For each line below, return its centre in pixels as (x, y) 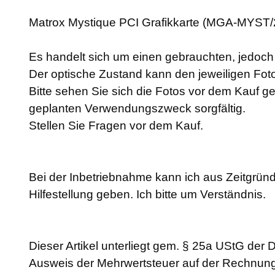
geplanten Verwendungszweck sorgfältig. (137, 109)
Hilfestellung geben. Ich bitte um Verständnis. (149, 195)
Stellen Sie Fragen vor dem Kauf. (116, 126)
